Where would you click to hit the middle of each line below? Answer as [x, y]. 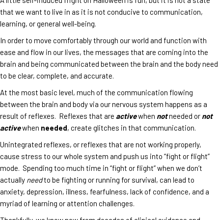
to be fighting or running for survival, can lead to [118, 179]
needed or [185, 116]
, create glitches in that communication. [132, 127]
